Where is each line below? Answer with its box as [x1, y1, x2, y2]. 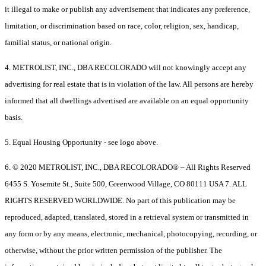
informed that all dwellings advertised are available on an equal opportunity [5, 96, 249, 106]
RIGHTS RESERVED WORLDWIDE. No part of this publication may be [5, 196, 236, 205]
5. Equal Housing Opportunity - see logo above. [5, 138, 158, 147]
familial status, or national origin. [5, 38, 112, 47]
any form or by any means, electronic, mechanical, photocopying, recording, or [5, 229, 257, 239]
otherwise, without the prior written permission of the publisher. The [5, 246, 222, 255]
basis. [5, 113, 23, 122]
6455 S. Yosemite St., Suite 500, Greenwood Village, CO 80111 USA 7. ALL [5, 179, 247, 189]
